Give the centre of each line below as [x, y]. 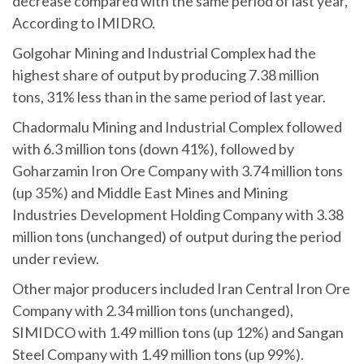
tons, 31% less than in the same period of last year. [170, 96]
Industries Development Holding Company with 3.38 [178, 214]
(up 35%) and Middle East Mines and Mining [150, 192]
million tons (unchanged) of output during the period [177, 236]
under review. [56, 258]
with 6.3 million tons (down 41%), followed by [153, 148]
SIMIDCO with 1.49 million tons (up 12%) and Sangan [178, 332]
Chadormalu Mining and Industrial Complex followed [177, 126]
